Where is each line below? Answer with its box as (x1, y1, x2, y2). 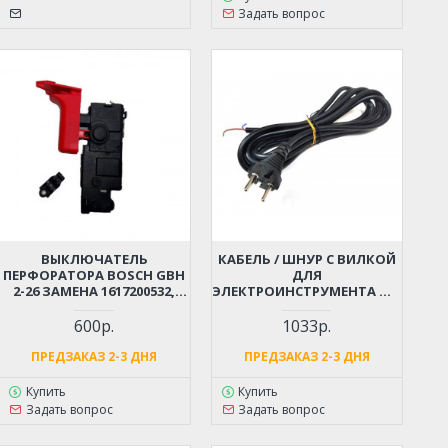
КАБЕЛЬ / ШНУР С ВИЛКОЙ (217, 249, 396, 268)
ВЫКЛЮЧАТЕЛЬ (40, 249, 148, 268)
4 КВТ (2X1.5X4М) (251, 297, 363, 316)
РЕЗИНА (280, 345, 334, 364)
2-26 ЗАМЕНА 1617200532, (13, 281, 176, 300)
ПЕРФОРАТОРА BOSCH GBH (3, 265, 186, 284)
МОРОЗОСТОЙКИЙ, (240, 313, 374, 332)
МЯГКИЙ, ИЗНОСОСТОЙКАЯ (212, 329, 402, 348)
